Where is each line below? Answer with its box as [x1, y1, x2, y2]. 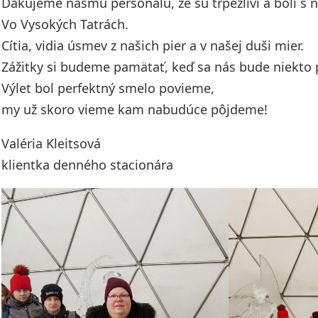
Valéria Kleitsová [1, 135, 101, 152]
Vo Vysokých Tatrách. [1, 16, 128, 33]
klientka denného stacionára [1, 156, 173, 173]
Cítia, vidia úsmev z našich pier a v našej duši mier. [1, 37, 304, 54]
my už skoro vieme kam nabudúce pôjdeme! [1, 101, 268, 118]
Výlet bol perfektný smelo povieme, [1, 79, 214, 97]
